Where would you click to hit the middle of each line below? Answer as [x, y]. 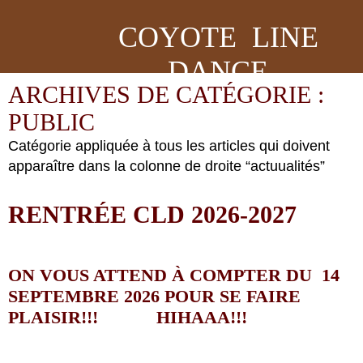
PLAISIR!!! [82, 317]
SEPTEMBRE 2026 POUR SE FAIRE [154, 296]
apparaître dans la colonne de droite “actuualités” [167, 166]
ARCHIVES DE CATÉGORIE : [166, 94]
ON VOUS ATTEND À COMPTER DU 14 [174, 275]
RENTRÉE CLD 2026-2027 [152, 214]
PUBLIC [51, 122]
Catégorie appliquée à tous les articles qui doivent [169, 146]
